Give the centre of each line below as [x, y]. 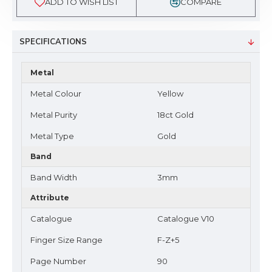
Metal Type [52, 136]
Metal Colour [56, 93]
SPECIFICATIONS [53, 42]
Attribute [50, 198]
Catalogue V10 [186, 219]
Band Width [54, 177]
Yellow [170, 93]
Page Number [58, 261]
